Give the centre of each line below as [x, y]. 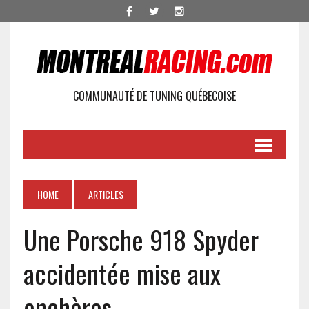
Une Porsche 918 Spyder [141, 239]
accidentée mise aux [122, 273]
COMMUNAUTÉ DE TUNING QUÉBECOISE [154, 96]
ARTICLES [106, 194]
